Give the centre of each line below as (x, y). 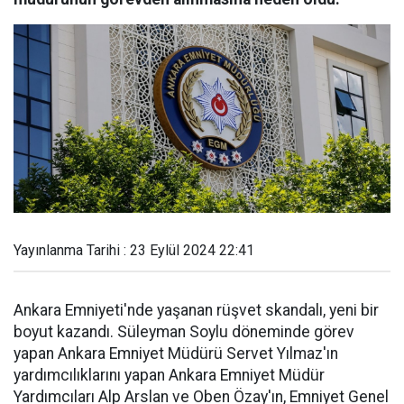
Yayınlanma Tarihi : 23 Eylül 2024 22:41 (134, 250)
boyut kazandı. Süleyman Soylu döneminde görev (184, 332)
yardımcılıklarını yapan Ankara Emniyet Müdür (169, 375)
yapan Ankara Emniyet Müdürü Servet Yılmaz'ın (176, 353)
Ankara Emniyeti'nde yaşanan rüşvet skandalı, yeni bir (196, 310)
